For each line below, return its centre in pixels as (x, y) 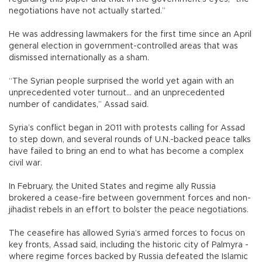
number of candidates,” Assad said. (79, 104)
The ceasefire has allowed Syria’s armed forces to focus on (127, 233)
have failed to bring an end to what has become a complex (126, 151)
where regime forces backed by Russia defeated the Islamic (128, 256)
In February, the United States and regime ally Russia (112, 186)
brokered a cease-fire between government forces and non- (130, 198)
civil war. (25, 163)
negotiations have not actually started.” (87, 11)
